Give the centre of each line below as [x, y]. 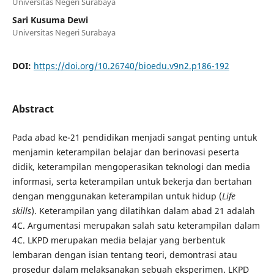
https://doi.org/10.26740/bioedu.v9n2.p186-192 [131, 65]
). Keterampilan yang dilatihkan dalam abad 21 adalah [143, 210]
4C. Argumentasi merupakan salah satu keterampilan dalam [136, 225]
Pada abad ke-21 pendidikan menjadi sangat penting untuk [134, 137]
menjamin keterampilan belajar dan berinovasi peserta [125, 152]
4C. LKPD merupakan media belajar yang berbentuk [118, 240]
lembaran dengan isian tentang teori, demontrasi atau [124, 254]
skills [21, 210]
